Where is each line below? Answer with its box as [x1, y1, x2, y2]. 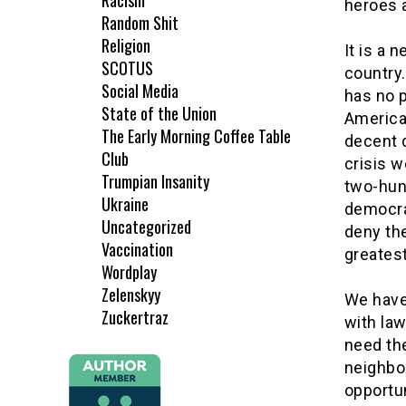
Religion [101, 34, 150, 58]
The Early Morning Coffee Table [101, 124, 291, 149]
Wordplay [101, 260, 157, 285]
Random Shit [101, 11, 179, 35]
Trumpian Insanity [101, 169, 209, 194]
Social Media [101, 79, 179, 103]
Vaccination [101, 237, 173, 262]
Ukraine [101, 192, 149, 217]
